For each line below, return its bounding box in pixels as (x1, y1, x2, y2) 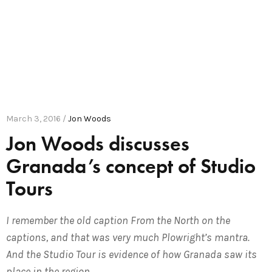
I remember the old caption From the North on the (6, 213, 230, 227)
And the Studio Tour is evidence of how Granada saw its (6, 247, 257, 261)
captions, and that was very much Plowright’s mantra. (6, 230, 250, 244)
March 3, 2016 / (6, 113, 68, 124)
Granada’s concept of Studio (6, 152, 256, 179)
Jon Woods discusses (6, 130, 189, 157)
